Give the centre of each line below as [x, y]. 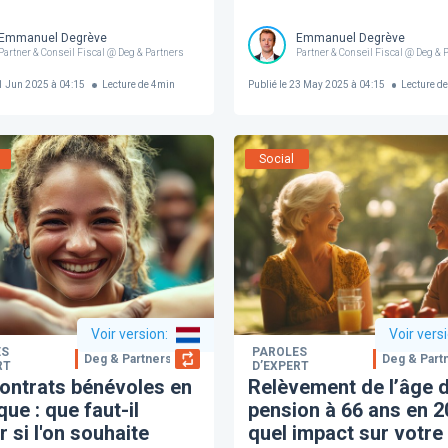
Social [277, 158]
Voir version [128, 334]
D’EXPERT [280, 365]
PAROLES [279, 351]
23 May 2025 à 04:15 [335, 85]
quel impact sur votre [345, 432]
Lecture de [125, 85]
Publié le [267, 85]
